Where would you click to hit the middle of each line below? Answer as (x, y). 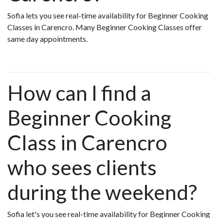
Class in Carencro (87, 142)
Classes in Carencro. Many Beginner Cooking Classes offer (105, 27)
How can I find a (79, 92)
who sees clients (82, 167)
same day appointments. (49, 38)
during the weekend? (102, 192)
